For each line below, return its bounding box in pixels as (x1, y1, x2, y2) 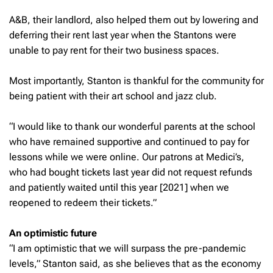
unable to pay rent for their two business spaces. (9, 44, 219, 56)
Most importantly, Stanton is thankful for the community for (9, 74, 264, 87)
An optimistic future (9, 227, 97, 239)
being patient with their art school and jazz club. (9, 90, 217, 102)
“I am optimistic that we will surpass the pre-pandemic (9, 242, 246, 254)
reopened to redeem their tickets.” (9, 196, 157, 208)
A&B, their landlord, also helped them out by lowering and (9, 13, 258, 26)
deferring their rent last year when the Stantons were (9, 29, 236, 41)
